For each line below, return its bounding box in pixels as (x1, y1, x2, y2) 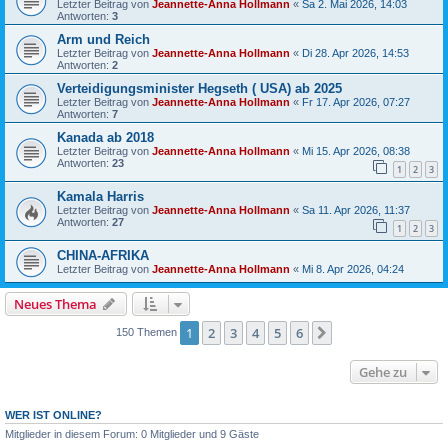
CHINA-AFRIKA (57, 247, 149, 263)
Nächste (335, 324, 385, 343)
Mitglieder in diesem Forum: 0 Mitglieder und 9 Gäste (5, 427, 259, 440)
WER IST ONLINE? (5, 408, 102, 421)
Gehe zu (359, 362, 407, 381)
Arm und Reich (57, 32, 150, 48)
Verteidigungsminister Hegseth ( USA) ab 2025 (57, 81, 342, 97)
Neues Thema (14, 294, 97, 313)
